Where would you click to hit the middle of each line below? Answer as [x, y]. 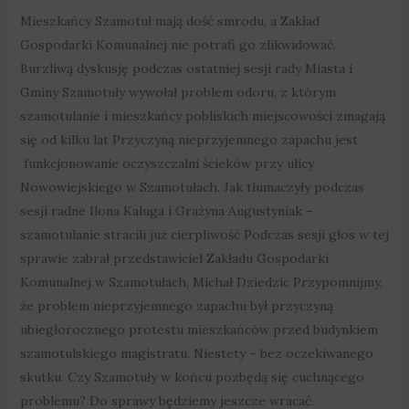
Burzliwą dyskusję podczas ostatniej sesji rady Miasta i [186, 68]
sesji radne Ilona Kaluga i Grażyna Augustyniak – [166, 210]
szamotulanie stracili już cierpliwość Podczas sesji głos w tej [204, 234]
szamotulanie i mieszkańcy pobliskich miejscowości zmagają [202, 115]
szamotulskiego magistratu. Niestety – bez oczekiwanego [196, 353]
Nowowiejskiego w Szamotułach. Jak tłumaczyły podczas [192, 187]
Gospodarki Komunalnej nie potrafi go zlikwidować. [178, 44]
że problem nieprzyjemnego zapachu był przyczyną [176, 305]
